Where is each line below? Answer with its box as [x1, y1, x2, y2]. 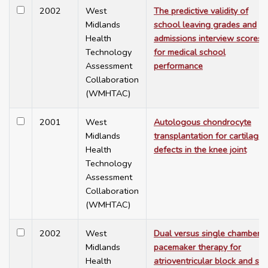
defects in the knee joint [154, 144, 246, 156]
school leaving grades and [154, 19, 257, 31]
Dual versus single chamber [154, 227, 260, 240]
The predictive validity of [154, 5, 248, 17]
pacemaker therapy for [154, 241, 241, 254]
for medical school [154, 46, 226, 59]
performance [154, 60, 203, 72]
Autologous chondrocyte [154, 116, 251, 129]
